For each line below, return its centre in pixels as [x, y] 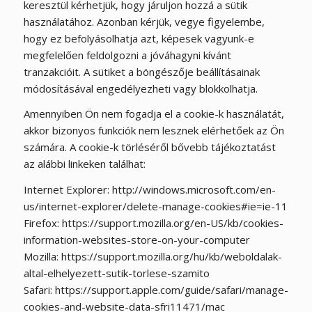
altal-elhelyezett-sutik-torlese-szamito [116, 273]
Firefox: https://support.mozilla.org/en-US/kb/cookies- [153, 223]
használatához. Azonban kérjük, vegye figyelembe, [144, 21]
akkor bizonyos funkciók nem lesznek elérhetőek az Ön [154, 131]
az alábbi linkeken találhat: [84, 164]
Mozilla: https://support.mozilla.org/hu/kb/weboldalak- [153, 256]
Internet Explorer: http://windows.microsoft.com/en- [149, 189]
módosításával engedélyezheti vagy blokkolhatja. [140, 88]
